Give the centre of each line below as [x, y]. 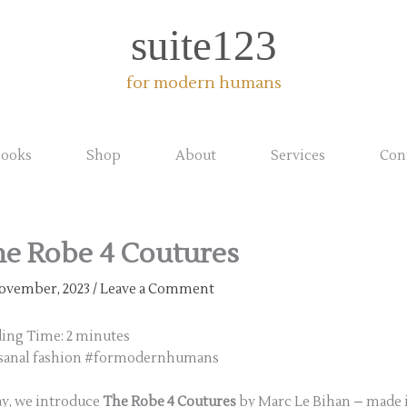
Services [298, 156]
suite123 [203, 45]
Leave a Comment [157, 289]
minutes [103, 337]
